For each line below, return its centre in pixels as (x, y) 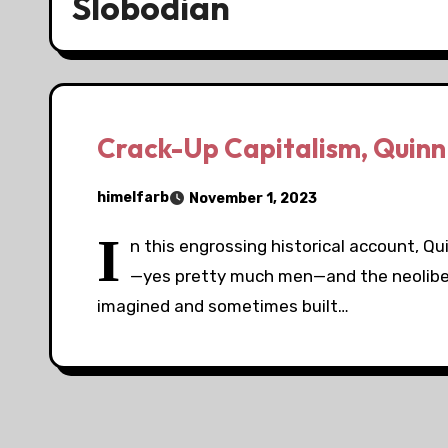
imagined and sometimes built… (223, 305)
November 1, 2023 (253, 198)
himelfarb (133, 198)
